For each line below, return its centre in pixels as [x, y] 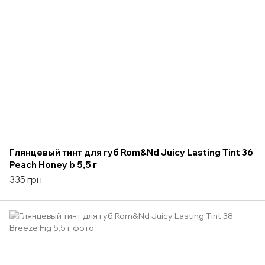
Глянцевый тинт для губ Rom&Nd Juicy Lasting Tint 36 [131, 152]
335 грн [26, 179]
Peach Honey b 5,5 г [53, 164]
